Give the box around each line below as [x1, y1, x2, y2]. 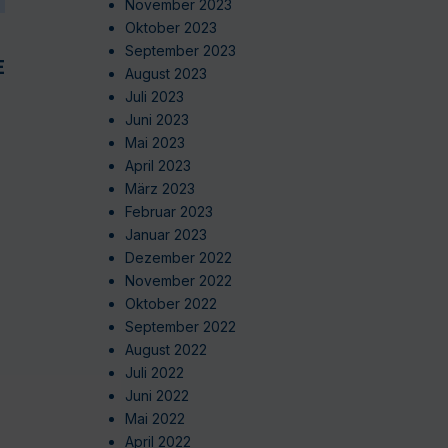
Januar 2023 [124, 226, 207, 244]
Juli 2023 [124, 88, 184, 106]
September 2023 [124, 42, 236, 60]
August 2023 [124, 65, 207, 83]
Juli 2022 [124, 364, 184, 382]
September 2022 [124, 318, 236, 336]
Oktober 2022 [124, 295, 217, 313]
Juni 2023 [124, 111, 189, 129]
